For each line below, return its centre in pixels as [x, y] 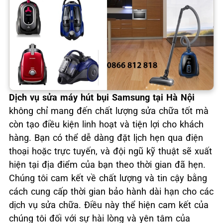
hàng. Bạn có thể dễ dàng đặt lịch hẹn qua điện [106, 138]
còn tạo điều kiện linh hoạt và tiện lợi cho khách [106, 124]
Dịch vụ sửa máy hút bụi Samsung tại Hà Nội [102, 97]
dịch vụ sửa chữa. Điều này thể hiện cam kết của [109, 205]
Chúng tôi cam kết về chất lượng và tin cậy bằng [108, 178]
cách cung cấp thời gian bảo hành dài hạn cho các [111, 191]
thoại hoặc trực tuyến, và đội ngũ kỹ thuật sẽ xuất [111, 151]
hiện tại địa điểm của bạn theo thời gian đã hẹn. [107, 165]
